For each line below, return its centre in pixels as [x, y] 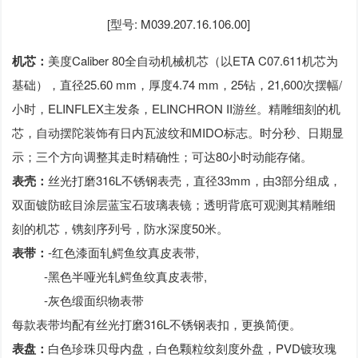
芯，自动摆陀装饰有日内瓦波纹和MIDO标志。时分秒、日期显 [178, 133]
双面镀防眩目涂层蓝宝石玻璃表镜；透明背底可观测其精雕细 [174, 205]
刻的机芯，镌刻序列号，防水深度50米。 [121, 229]
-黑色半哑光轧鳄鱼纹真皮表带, [110, 276]
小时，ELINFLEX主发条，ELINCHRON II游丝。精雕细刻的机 [177, 109]
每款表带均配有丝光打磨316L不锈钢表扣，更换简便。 [157, 324]
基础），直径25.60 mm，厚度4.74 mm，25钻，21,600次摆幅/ [177, 85]
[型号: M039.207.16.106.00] [179, 24]
